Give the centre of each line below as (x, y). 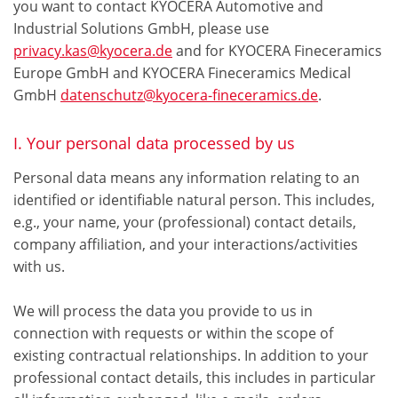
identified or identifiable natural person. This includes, (194, 200)
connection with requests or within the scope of (173, 334)
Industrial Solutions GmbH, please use (141, 29)
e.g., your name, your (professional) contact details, (185, 223)
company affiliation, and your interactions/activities (186, 245)
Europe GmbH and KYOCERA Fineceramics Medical (182, 73)
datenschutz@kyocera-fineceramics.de (189, 96)
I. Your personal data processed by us (154, 143)
